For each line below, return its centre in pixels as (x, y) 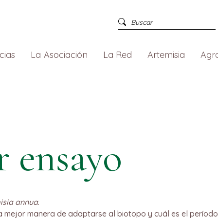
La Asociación (59, 55)
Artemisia (166, 55)
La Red (117, 55)
